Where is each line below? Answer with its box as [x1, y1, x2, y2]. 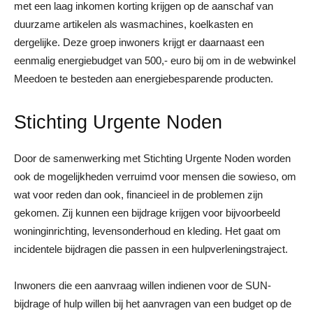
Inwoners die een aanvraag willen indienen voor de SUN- [14, 279, 271, 291]
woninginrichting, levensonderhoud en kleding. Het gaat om [14, 224, 281, 237]
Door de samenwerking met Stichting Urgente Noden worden [14, 152, 291, 164]
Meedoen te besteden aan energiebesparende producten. [14, 72, 273, 85]
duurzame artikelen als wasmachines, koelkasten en [14, 17, 253, 30]
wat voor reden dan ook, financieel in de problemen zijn [14, 188, 263, 201]
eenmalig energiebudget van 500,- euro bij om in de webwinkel [14, 54, 296, 66]
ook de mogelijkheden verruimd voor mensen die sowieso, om [14, 170, 296, 182]
